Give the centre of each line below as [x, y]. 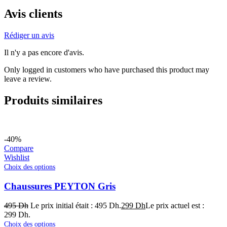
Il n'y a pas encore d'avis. [44, 53]
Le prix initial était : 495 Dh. [76, 206]
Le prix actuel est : [175, 206]
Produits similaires [53, 101]
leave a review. [28, 79]
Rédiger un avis [29, 35]
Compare [19, 148]
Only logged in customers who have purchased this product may [107, 70]
